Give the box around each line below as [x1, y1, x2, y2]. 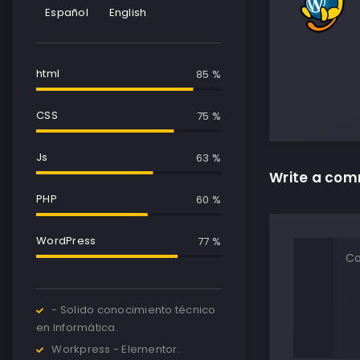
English [108, 5, 147, 21]
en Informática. [36, 320, 118, 336]
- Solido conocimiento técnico [51, 302, 216, 318]
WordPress [36, 233, 96, 249]
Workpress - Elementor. [51, 342, 180, 358]
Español [45, 5, 88, 21]
